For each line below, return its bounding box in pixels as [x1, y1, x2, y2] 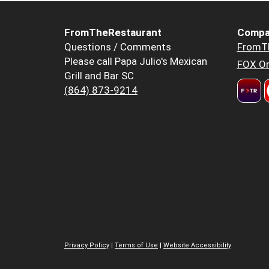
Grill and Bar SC [64, 70, 134, 82]
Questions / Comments [64, 41, 171, 53]
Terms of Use [115, 241, 158, 249]
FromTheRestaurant [64, 26, 162, 39]
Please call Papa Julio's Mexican [64, 55, 207, 68]
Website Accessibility [163, 241, 231, 249]
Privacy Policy [64, 241, 109, 249]
